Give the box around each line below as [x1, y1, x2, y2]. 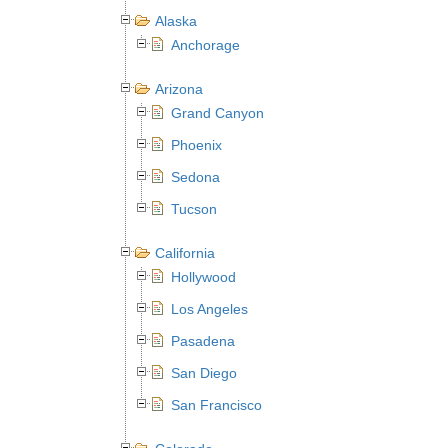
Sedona [171, 169, 220, 185]
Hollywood [171, 269, 236, 285]
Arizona [155, 81, 203, 97]
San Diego [171, 365, 237, 381]
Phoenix [171, 137, 222, 153]
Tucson [171, 201, 217, 217]
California [155, 245, 215, 261]
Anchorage [171, 37, 240, 53]
